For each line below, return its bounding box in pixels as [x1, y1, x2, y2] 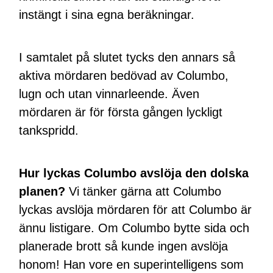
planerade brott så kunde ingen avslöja [19, 239, 229, 253]
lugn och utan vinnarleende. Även [19, 87, 200, 101]
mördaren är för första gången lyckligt [19, 105, 223, 119]
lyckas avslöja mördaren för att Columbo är [19, 202, 252, 216]
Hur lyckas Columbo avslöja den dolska [19, 166, 249, 180]
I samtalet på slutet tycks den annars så [19, 50, 236, 64]
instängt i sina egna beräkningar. [19, 7, 195, 21]
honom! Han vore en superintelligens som [19, 257, 244, 271]
